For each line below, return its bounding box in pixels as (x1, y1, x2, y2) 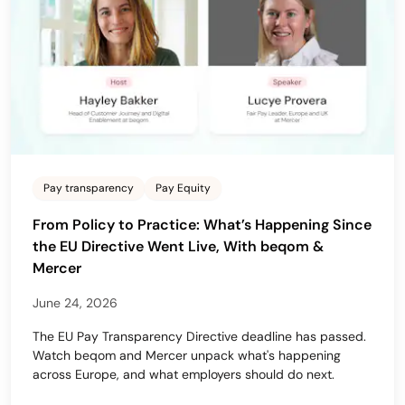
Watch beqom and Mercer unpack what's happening (33, 346, 341, 363)
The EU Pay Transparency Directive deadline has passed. (33, 327, 366, 344)
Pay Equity (155, 180, 211, 195)
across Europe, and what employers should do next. (33, 365, 334, 382)
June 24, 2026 (33, 294, 118, 311)
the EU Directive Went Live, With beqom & (33, 236, 324, 256)
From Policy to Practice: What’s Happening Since (33, 214, 372, 234)
